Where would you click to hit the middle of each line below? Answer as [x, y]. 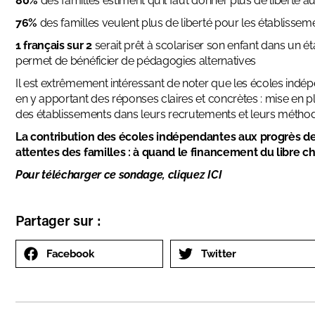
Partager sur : [58, 220]
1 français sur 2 [55, 46]
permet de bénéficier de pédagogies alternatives [136, 61]
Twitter [219, 254]
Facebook [70, 254]
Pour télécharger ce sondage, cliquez [112, 175]
